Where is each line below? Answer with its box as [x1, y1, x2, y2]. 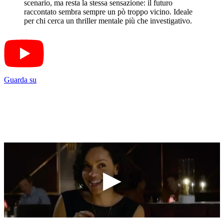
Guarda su [4, 75, 36, 84]
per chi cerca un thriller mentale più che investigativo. [24, 16, 192, 25]
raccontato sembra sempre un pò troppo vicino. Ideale [24, 7, 192, 16]
